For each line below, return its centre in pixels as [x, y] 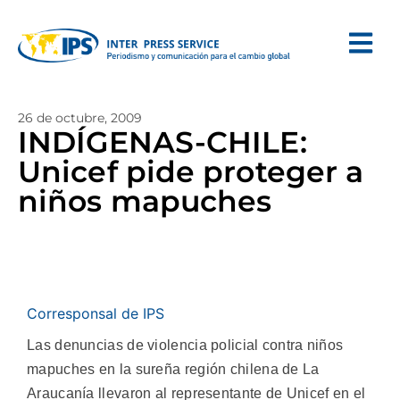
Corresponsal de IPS [96, 313]
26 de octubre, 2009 [80, 118]
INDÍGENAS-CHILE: [162, 142]
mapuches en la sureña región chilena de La [173, 369]
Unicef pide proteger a [191, 171]
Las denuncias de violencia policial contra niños [185, 345]
